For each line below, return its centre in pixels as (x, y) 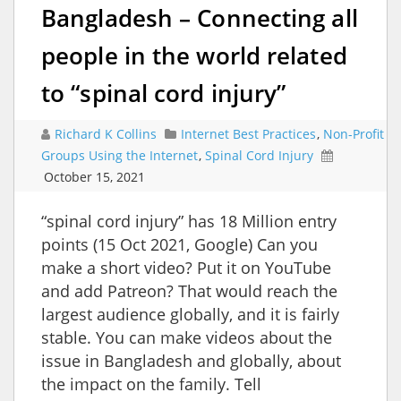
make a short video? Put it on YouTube (186, 267)
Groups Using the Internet (119, 155)
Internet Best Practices (248, 133)
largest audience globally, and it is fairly (190, 314)
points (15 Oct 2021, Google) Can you (179, 244)
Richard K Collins (107, 133)
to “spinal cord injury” (164, 93)
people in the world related (194, 55)
